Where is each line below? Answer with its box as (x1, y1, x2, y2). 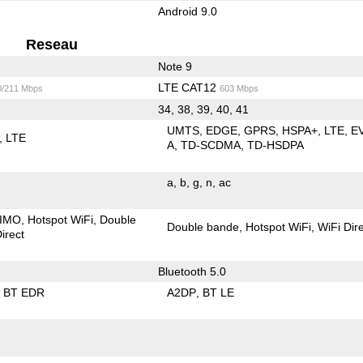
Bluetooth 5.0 (157, 264, 226, 278)
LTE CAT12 (157, 80, 220, 94)
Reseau (26, 36, 79, 53)
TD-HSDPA (247, 138, 305, 152)
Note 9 (157, 59, 192, 73)
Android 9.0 (157, 4, 217, 18)
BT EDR (3, 285, 45, 299)
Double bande (167, 220, 240, 233)
